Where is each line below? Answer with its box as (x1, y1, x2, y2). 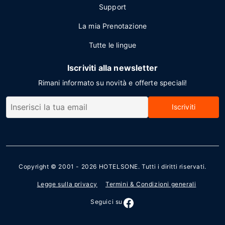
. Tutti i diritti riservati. (138, 163, 206, 171)
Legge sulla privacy (37, 180, 97, 188)
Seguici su (90, 198, 123, 206)
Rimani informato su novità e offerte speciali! (38, 78, 187, 87)
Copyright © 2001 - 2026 (19, 163, 99, 171)
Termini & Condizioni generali (105, 180, 196, 188)
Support (98, 3, 127, 11)
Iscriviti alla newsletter (67, 63, 158, 73)
